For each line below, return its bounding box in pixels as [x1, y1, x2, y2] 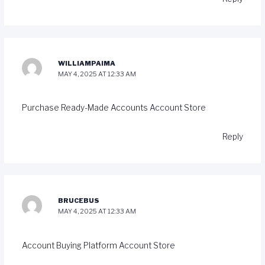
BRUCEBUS [58, 196, 100, 205]
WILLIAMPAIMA [58, 59, 116, 67]
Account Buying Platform [21, 240, 119, 250]
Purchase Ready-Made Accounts [21, 103, 150, 113]
